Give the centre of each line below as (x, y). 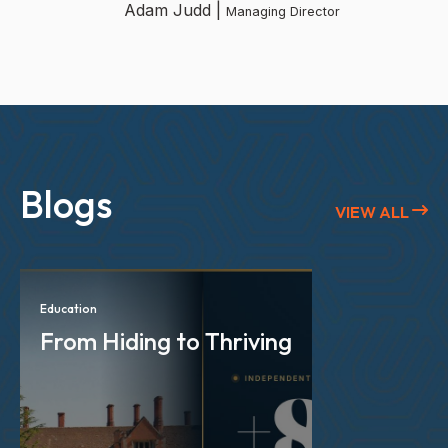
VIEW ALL (373, 211)
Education (68, 308)
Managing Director (283, 12)
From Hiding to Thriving (166, 341)
